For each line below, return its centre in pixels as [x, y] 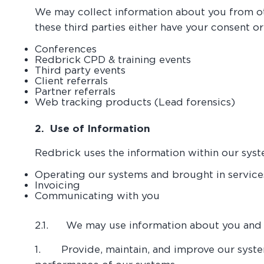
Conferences [66, 49]
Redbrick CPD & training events [113, 60]
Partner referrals [75, 91]
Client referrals [72, 81]
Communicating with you [98, 196]
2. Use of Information [93, 128]
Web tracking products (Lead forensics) [135, 102]
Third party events [80, 70]
